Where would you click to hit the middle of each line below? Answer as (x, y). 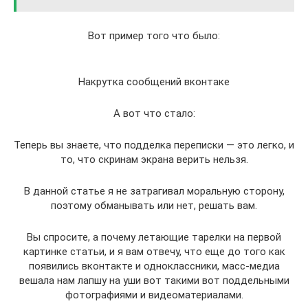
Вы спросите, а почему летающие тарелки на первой (154, 237)
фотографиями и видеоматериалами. (154, 295)
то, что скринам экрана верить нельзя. (154, 159)
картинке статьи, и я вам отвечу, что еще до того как (154, 252)
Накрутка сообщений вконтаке (154, 82)
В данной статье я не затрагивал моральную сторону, (154, 191)
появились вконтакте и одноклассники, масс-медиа (154, 266)
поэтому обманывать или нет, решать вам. (154, 206)
